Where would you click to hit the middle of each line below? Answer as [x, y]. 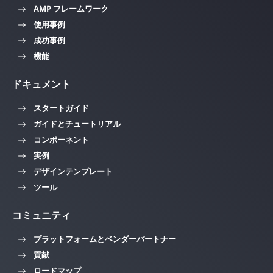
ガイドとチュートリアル [77, 123]
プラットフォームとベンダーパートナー [105, 239]
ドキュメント [41, 84]
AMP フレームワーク [71, 8]
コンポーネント [61, 139]
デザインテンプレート [73, 171]
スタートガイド [61, 108]
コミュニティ [41, 215]
